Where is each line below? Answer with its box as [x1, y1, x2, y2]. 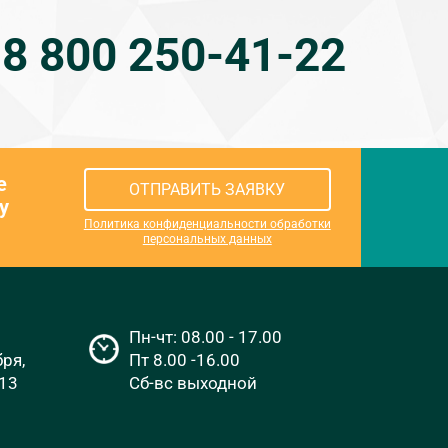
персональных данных [142, 232, 272, 247]
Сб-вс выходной [129, 372, 258, 393]
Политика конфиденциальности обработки [83, 217, 331, 232]
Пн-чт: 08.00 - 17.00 [129, 326, 283, 347]
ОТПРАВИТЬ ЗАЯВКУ [129, 180, 286, 200]
